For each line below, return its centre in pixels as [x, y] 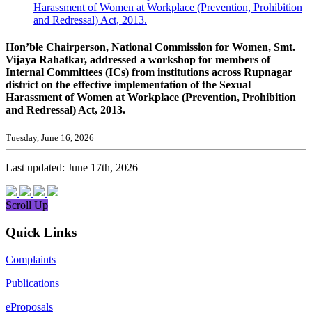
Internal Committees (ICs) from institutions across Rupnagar [149, 72]
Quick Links [41, 232]
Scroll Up [27, 205]
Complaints [31, 259]
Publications [32, 283]
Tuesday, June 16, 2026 [50, 138]
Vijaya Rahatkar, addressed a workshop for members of [138, 59]
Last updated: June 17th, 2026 [72, 168]
